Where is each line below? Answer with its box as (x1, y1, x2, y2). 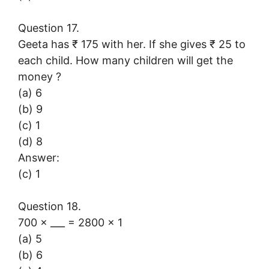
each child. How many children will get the (18, 53, 233, 67)
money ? (18, 70, 61, 83)
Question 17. (18, 21, 79, 34)
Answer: (18, 151, 59, 164)
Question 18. (18, 199, 81, 213)
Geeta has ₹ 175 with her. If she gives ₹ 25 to (18, 37, 246, 50)
